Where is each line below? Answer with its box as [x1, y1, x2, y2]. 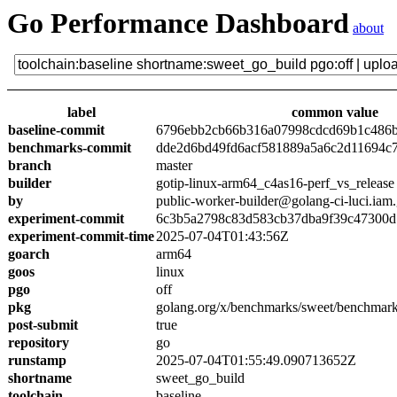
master [156, 158, 192, 173]
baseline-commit [8, 122, 105, 137]
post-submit [8, 317, 78, 332]
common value [291, 105, 378, 120]
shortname [8, 370, 72, 385]
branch [8, 158, 51, 173]
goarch [8, 246, 50, 261]
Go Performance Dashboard [7, 7, 349, 39]
